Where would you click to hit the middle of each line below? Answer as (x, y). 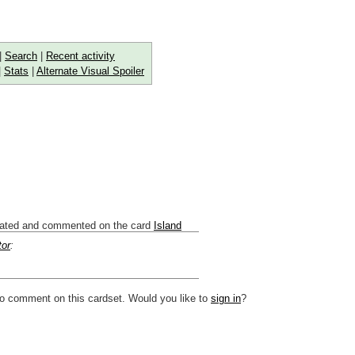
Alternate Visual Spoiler (90, 71)
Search (21, 55)
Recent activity (80, 55)
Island (168, 225)
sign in (226, 298)
